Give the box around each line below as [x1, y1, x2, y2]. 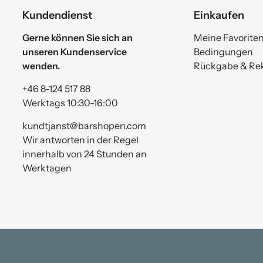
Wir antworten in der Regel [22, 134, 139, 146]
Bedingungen [193, 46, 253, 58]
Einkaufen [193, 8, 244, 22]
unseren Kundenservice [22, 46, 127, 58]
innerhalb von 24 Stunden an [22, 148, 147, 160]
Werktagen [22, 162, 72, 174]
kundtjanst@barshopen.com [22, 120, 147, 132]
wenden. [22, 60, 60, 72]
